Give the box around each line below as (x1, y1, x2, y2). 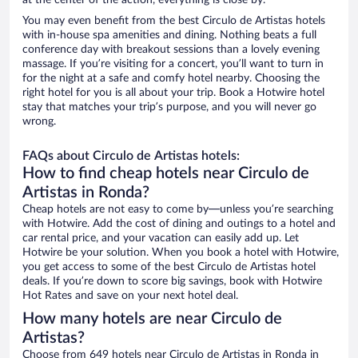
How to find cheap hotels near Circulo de (22, 165, 309, 182)
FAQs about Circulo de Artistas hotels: (22, 149, 240, 163)
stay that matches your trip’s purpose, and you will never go (22, 101, 316, 113)
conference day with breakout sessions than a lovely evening (22, 44, 320, 56)
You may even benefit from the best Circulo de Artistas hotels (22, 15, 325, 27)
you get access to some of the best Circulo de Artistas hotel (22, 261, 316, 273)
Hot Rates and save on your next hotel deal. (22, 290, 238, 302)
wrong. (22, 116, 56, 128)
